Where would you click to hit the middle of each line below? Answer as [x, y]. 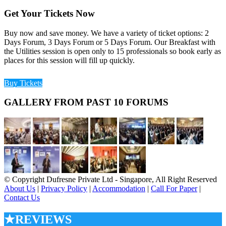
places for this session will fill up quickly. [69, 60]
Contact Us [22, 198]
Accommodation [119, 189]
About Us [20, 189]
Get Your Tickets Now [49, 13]
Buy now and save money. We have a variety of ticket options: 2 [106, 33]
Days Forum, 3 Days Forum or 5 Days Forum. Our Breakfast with [110, 42]
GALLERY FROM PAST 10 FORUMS [86, 102]
